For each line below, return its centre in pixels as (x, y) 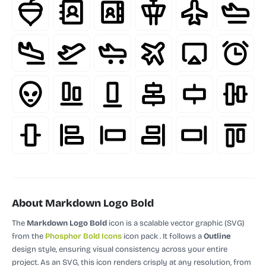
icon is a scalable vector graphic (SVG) (176, 223)
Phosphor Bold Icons (83, 236)
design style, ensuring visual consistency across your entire (120, 249)
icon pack (140, 236)
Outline (217, 236)
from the (28, 236)
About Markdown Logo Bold (83, 203)
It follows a (183, 236)
